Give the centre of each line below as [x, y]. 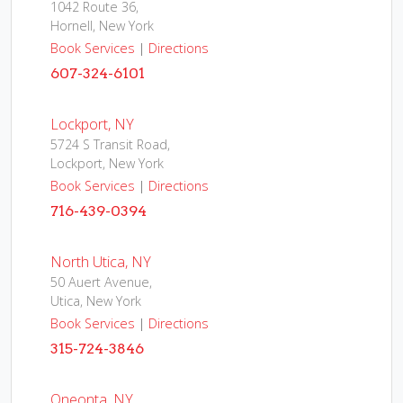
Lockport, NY [92, 124]
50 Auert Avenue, [101, 282]
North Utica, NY [101, 262]
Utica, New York [96, 301]
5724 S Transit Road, [110, 144]
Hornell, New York [102, 26]
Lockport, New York [107, 163]
